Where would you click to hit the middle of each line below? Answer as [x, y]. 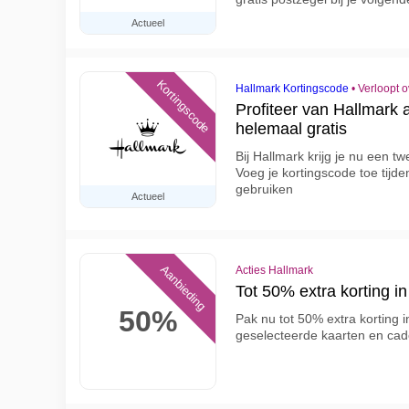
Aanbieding [183, 288]
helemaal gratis [291, 129]
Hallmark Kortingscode [292, 89]
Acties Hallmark [274, 270]
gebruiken [264, 189]
